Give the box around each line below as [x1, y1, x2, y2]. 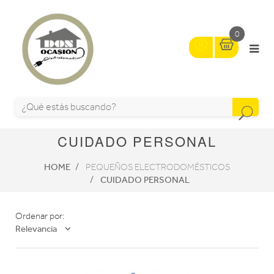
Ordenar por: [15, 211, 64, 221]
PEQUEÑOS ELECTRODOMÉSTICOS [86, 162, 230, 172]
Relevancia [15, 223, 57, 234]
